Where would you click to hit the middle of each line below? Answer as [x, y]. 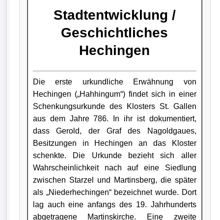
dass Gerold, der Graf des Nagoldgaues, [114, 131]
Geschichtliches [115, 32]
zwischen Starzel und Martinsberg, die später [114, 180]
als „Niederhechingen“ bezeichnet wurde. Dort [114, 192]
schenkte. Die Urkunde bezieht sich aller [114, 155]
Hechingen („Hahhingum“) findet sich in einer [114, 94]
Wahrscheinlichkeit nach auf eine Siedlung [114, 167]
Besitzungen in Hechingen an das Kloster [114, 143]
